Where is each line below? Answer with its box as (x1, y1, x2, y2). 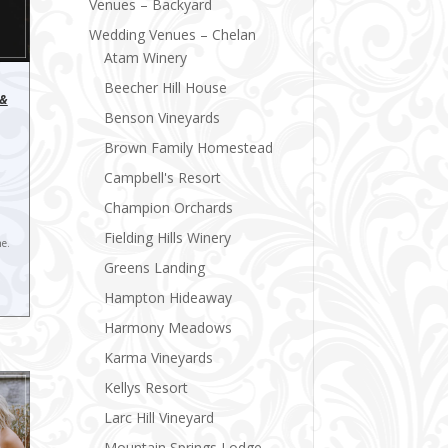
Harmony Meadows (104, 317, 233, 337)
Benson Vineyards (104, 107, 221, 127)
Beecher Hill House (104, 77, 228, 97)
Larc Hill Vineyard (104, 407, 215, 427)
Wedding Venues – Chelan (89, 24, 257, 44)
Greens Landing (104, 257, 206, 277)
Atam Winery (104, 47, 188, 67)
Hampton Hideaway (104, 287, 233, 307)
